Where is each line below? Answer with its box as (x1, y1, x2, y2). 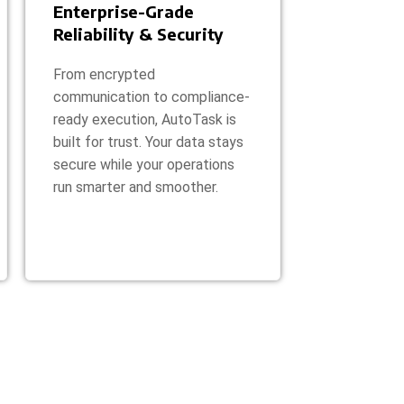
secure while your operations (53, 155, 234, 173)
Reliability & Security (53, 23, 224, 44)
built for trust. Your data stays (53, 133, 243, 151)
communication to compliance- (53, 87, 250, 106)
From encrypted (53, 65, 155, 83)
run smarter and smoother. (53, 178, 218, 196)
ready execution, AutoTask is (53, 110, 236, 128)
